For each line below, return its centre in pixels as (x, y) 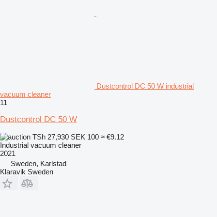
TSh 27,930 (51, 137)
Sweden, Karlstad (39, 163)
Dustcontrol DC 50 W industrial (145, 86)
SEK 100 (85, 137)
